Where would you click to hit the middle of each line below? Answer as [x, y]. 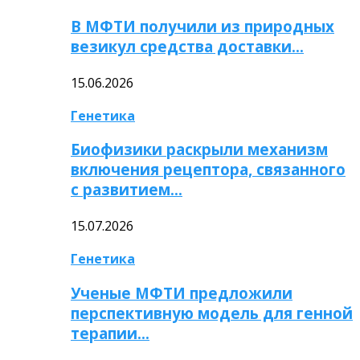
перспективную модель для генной [212, 313]
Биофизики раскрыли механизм [199, 149]
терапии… [110, 333]
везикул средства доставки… [187, 46]
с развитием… [127, 190]
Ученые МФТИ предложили [182, 292]
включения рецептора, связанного [208, 170]
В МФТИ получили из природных [202, 26]
